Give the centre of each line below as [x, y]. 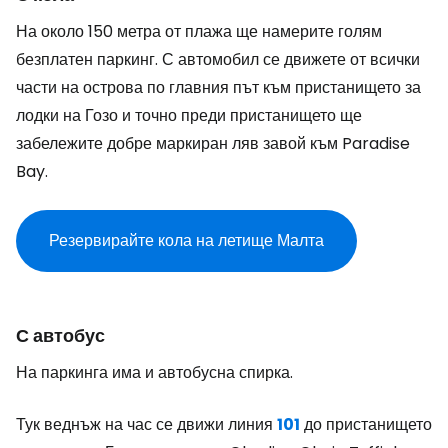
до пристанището [366, 424]
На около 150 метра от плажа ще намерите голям [199, 31]
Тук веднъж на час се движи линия [146, 424]
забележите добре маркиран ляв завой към [179, 143]
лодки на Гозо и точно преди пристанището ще [189, 115]
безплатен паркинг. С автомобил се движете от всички [218, 59]
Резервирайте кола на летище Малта [186, 240]
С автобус [60, 335]
